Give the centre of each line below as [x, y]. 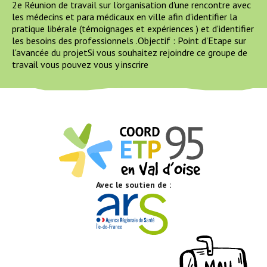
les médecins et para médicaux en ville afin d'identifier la [125, 17]
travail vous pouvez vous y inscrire [80, 65]
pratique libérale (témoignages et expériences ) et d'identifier [133, 29]
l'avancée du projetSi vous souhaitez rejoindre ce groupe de [130, 53]
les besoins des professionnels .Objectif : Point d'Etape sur [129, 41]
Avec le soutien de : [133, 184]
